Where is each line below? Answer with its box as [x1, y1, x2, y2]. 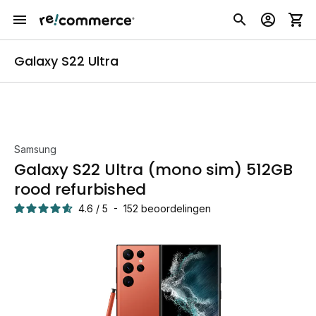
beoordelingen [141, 202, 211, 214]
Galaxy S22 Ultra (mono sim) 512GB [14, 159, 293, 181]
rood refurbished [14, 178, 146, 200]
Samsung [14, 143, 56, 155]
